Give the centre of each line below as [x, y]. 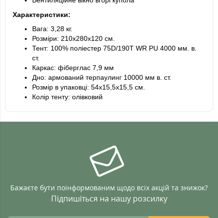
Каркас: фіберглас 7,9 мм [73, 67]
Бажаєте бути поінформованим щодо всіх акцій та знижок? [109, 187]
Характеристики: [42, 15]
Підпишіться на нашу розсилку [109, 198]
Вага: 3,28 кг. [52, 28]
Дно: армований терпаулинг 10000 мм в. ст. [102, 77]
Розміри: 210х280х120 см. [73, 38]
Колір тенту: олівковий [67, 97]
